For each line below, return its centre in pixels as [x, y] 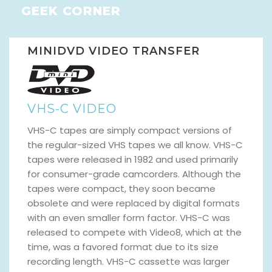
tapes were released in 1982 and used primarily [133, 159]
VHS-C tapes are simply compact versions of [130, 130]
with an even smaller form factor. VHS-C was [129, 217]
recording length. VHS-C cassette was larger [128, 261]
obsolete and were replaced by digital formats [134, 203]
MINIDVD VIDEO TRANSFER [114, 51]
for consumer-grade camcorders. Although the [134, 174]
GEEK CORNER [71, 11]
